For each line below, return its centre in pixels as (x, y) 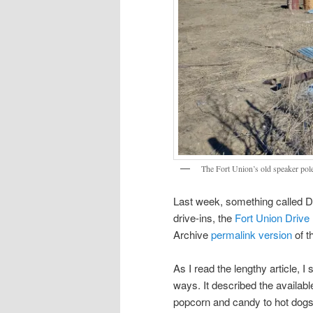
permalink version (252, 234)
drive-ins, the (204, 217)
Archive (192, 234)
